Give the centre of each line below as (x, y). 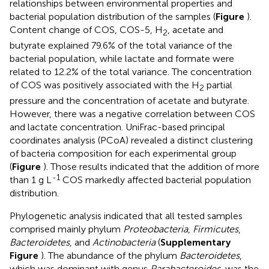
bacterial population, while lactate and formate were (122, 58)
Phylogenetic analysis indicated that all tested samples (126, 216)
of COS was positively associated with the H (104, 85)
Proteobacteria (156, 229)
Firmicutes (216, 229)
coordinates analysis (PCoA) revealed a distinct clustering (131, 141)
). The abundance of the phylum (110, 256)
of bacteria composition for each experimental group (123, 154)
